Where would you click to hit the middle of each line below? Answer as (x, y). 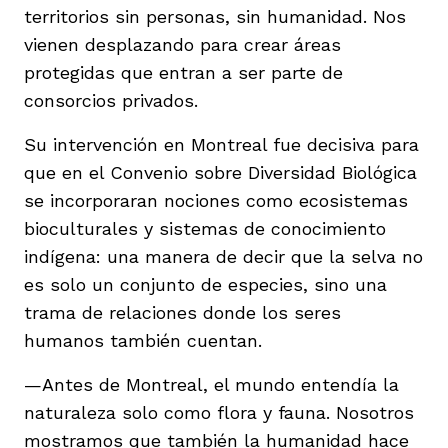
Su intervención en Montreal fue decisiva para (221, 144)
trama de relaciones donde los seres (182, 312)
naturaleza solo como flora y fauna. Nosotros (219, 412)
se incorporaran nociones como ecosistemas (216, 200)
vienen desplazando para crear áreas (182, 44)
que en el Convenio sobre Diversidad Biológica (220, 172)
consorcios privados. (111, 100)
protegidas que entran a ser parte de (183, 72)
